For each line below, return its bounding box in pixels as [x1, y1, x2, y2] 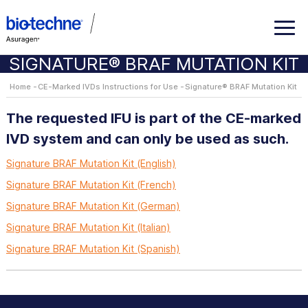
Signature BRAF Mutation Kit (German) [5, 200, 180, 212]
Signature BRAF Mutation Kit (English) [5, 157, 176, 169]
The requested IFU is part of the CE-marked [5, 110, 301, 126]
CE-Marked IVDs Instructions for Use [37, 82, 178, 91]
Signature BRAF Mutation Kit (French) [5, 179, 176, 190]
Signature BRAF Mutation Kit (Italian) [5, 221, 170, 233]
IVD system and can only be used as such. [5, 131, 289, 147]
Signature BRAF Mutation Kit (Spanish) [5, 243, 180, 254]
